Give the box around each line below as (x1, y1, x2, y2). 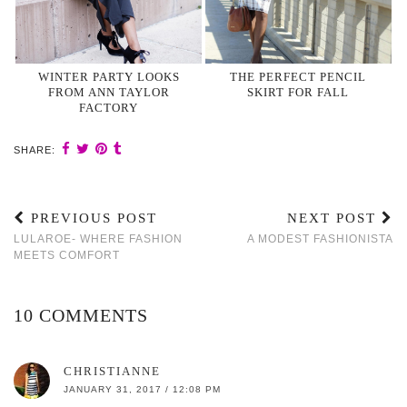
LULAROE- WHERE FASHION (14, 232, 183, 245)
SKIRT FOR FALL (247, 84, 350, 99)
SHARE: (14, 144, 59, 155)
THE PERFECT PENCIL (230, 69, 367, 84)
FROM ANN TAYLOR (47, 84, 170, 99)
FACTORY (79, 100, 138, 114)
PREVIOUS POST (25, 210, 157, 225)
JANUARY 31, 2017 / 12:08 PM (64, 383, 221, 394)
